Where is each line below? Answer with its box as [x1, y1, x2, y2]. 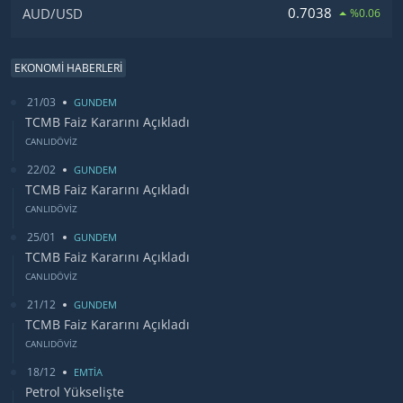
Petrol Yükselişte [25, 383, 124, 400]
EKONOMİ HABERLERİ [14, 60, 122, 76]
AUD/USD [22, 4, 83, 22]
